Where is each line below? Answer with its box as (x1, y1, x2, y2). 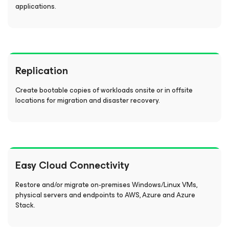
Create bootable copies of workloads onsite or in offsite (15, 84, 193, 96)
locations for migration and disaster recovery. (15, 95, 160, 106)
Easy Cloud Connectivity (15, 157, 129, 174)
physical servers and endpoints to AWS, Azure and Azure (15, 189, 195, 201)
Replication (15, 62, 68, 79)
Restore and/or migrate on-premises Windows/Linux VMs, (15, 179, 197, 191)
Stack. (15, 199, 35, 211)
